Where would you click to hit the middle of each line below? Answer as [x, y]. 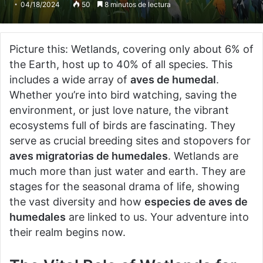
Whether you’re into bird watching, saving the [123, 95]
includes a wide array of [70, 80]
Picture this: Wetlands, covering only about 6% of [131, 49]
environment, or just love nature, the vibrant [119, 110]
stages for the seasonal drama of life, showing [124, 186]
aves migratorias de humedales [89, 156]
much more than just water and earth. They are [127, 171]
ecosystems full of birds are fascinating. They [122, 125]
